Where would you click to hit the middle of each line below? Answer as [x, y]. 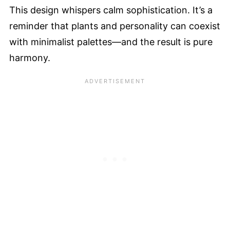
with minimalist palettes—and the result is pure [111, 42]
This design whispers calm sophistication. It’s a [111, 10]
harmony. [30, 57]
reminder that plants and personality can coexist [115, 26]
